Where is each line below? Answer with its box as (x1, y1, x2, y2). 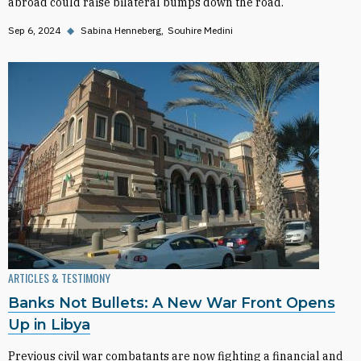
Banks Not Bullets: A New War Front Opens (8, 294, 335, 312)
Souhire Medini (168, 24, 233, 36)
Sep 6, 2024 (8, 24, 60, 36)
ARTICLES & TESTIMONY (8, 269, 110, 286)
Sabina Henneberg (81, 24, 161, 36)
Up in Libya (8, 316, 90, 334)
